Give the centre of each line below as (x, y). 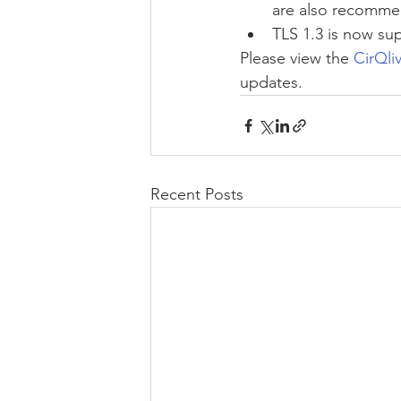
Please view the (297, 58)
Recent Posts (197, 194)
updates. (271, 82)
